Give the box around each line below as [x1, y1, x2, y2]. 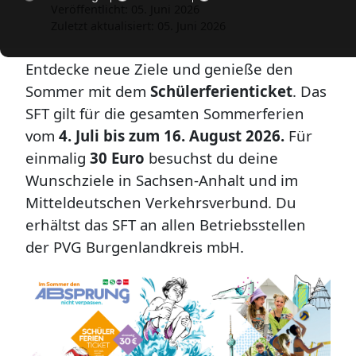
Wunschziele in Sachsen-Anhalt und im [25, 170, 298, 190]
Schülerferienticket [150, 81, 292, 101]
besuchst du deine [145, 148, 278, 168]
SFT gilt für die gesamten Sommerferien [25, 103, 304, 123]
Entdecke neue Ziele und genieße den [25, 59, 293, 79]
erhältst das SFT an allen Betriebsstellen [25, 215, 306, 234]
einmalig [25, 148, 90, 168]
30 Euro [90, 148, 145, 168]
